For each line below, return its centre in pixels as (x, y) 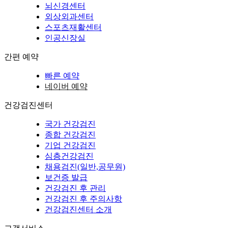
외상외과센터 (69, 16)
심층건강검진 (69, 156)
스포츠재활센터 (73, 27)
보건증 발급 (66, 177)
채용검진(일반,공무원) (85, 166)
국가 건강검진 (70, 124)
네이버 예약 (66, 86)
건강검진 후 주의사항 (83, 198)
